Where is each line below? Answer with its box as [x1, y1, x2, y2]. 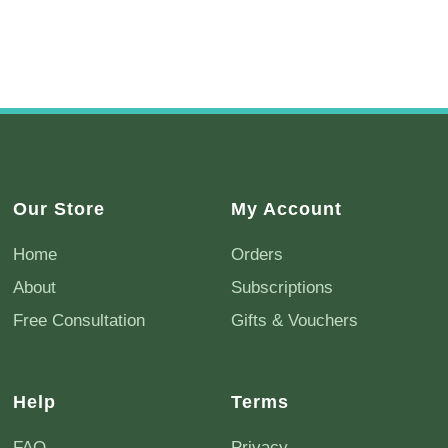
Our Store [12, 198, 105, 219]
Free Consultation [12, 310, 145, 330]
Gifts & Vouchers [231, 310, 359, 330]
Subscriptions [231, 277, 334, 297]
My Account [231, 198, 343, 219]
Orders [231, 244, 284, 264]
